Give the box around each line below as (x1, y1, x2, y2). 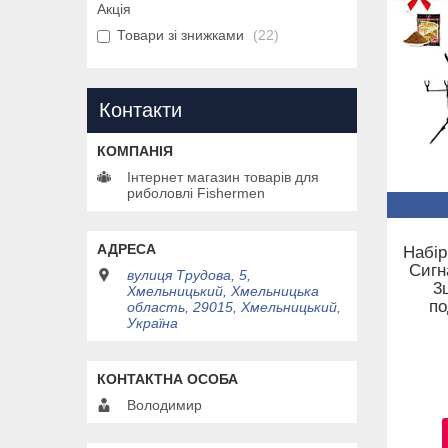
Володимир (127, 397, 202, 414)
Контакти (99, 99, 182, 122)
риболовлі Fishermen (127, 185, 265, 202)
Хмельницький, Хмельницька (127, 283, 319, 300)
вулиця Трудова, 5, (127, 267, 251, 284)
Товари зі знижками (117, 27, 244, 44)
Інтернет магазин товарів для (127, 169, 319, 186)
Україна (127, 315, 178, 332)
